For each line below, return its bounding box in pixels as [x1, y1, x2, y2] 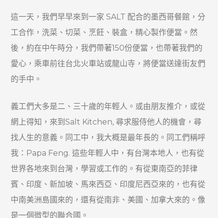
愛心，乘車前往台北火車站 [11, 58, 105, 68]
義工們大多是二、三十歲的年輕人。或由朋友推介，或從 [11, 101, 206, 111]
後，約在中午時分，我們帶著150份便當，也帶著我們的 [11, 43, 203, 53]
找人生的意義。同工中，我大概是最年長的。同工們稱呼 [11, 132, 206, 142]
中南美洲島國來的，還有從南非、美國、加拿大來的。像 [11, 195, 206, 204]
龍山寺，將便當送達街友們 [112, 58, 206, 68]
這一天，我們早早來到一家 [11, 12, 107, 21]
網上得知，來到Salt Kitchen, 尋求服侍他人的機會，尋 [11, 117, 202, 127]
